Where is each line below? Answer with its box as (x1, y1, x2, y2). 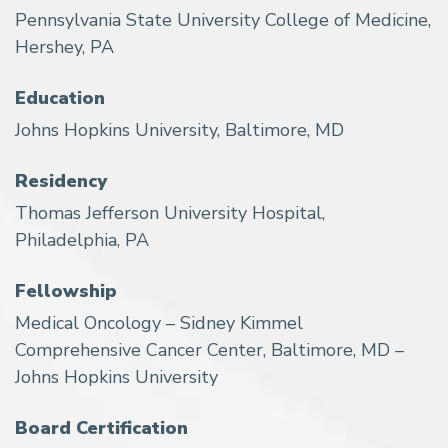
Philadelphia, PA (15, 227, 149, 252)
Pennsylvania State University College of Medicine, (15, 7, 431, 32)
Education (15, 85, 105, 110)
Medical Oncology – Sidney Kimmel (15, 310, 303, 335)
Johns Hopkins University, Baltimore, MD (15, 117, 344, 142)
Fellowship (15, 278, 117, 303)
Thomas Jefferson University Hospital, (15, 200, 325, 225)
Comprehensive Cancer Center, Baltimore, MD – (15, 337, 404, 362)
